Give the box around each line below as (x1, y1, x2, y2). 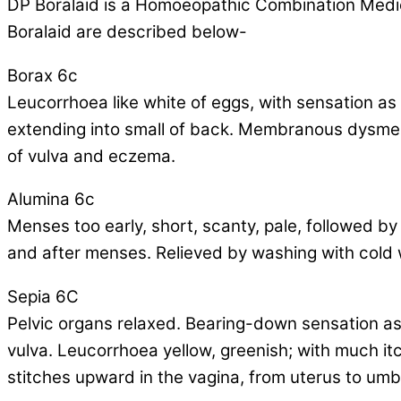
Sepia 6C (7, 286, 79, 308)
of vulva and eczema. (7, 145, 175, 166)
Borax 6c (7, 64, 78, 86)
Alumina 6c (7, 189, 95, 210)
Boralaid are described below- (7, 21, 247, 42)
